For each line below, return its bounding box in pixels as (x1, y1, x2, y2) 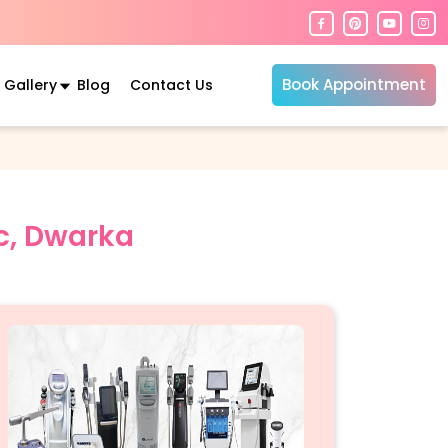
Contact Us (129, 74, 213, 95)
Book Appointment (282, 74, 426, 96)
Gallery (3, 74, 57, 95)
